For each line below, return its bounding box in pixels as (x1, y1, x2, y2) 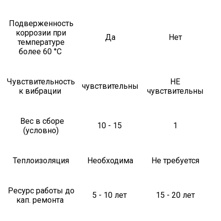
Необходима (87, 156, 133, 166)
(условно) (23, 126, 59, 136)
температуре (17, 37, 65, 47)
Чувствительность (7, 77, 75, 87)
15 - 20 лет (155, 190, 195, 200)
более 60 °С (18, 47, 64, 57)
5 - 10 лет (92, 190, 129, 200)
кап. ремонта (16, 195, 66, 205)
